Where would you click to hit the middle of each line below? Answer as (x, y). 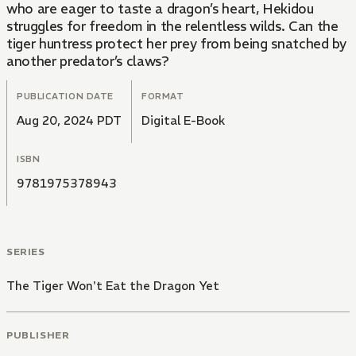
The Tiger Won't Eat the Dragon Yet (113, 285)
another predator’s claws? (88, 61)
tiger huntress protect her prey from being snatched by (176, 43)
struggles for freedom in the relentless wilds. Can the (172, 26)
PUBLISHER (38, 335)
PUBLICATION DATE (65, 96)
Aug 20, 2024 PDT (69, 120)
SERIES (26, 251)
